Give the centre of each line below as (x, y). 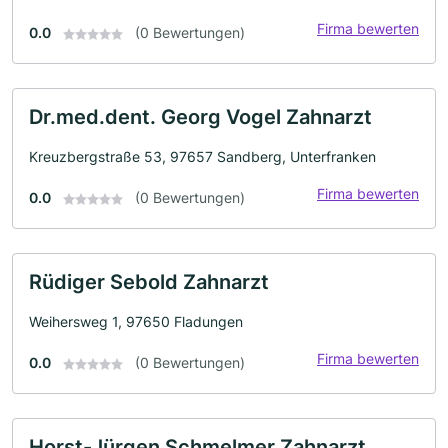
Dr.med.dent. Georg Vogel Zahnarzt (200, 117)
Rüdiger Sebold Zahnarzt (149, 282)
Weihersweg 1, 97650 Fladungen (136, 321)
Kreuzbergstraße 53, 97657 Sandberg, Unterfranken (202, 156)
